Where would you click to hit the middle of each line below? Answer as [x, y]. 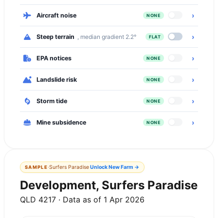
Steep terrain [55, 36]
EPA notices [54, 58]
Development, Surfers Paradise [109, 185]
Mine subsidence [61, 122]
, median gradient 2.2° [107, 36]
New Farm [121, 167]
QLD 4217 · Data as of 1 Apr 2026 [82, 199]
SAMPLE [36, 167]
